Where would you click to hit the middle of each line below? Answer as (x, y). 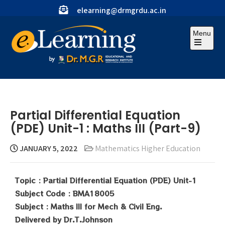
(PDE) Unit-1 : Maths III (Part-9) (105, 128)
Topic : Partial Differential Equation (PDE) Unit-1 (106, 180)
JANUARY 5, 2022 (48, 148)
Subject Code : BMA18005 (65, 193)
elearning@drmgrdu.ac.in (122, 10)
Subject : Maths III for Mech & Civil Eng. (89, 206)
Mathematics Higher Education (148, 148)
